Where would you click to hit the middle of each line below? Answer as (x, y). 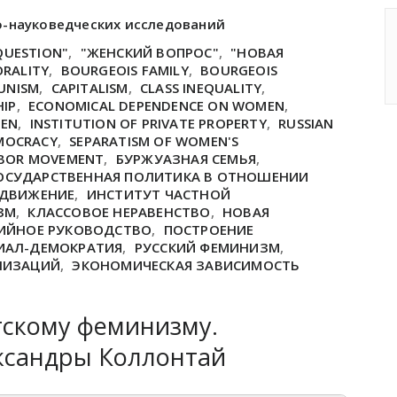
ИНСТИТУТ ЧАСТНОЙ (159, 194)
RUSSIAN (306, 123)
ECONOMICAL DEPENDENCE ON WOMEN (157, 105)
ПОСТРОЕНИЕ (209, 230)
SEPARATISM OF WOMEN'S (154, 141)
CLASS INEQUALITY (201, 88)
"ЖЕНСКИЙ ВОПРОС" (149, 52)
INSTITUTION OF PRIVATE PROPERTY (148, 123)
